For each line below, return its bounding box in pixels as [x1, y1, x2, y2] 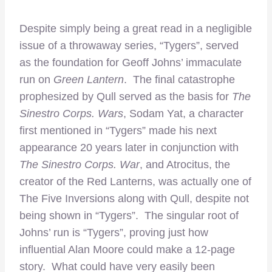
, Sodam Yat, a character [123, 107, 243, 120]
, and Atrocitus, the [140, 158, 230, 171]
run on [19, 73, 53, 86]
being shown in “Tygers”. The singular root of [19, 209, 239, 222]
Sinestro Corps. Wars [19, 107, 123, 120]
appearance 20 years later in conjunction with [19, 141, 239, 154]
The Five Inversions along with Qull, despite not [19, 192, 249, 205]
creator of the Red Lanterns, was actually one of [19, 175, 251, 188]
